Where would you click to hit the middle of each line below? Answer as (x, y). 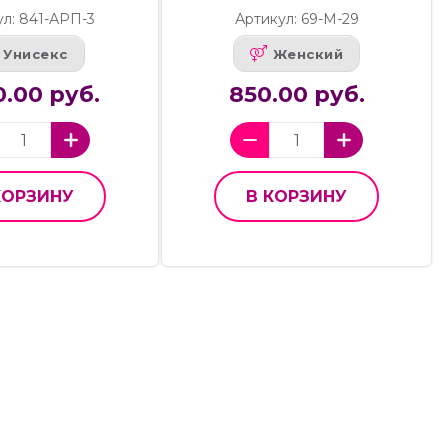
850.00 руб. (296, 95)
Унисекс (35, 53)
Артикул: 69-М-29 (296, 19)
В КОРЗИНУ (297, 197)
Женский (308, 53)
